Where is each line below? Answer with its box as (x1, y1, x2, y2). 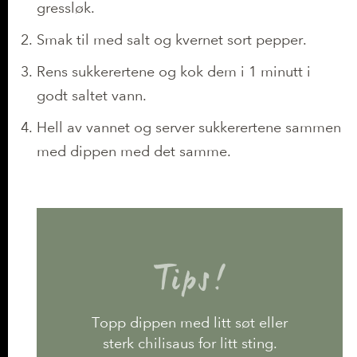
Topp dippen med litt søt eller (92, 314, 288, 331)
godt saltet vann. (37, 86, 147, 104)
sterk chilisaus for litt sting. (102, 335, 277, 351)
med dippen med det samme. (37, 142, 231, 159)
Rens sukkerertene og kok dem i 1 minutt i (37, 62, 311, 80)
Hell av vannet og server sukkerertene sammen (37, 118, 341, 135)
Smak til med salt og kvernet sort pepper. (37, 30, 307, 48)
